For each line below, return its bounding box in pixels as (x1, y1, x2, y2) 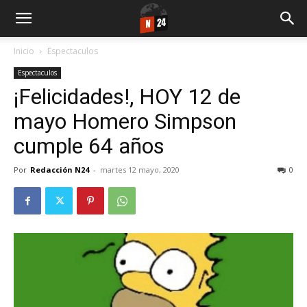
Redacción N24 (30, 164, 89, 175)
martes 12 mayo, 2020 (100, 164, 180, 175)
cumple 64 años (14, 133, 164, 159)
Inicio (14, 45, 34, 57)
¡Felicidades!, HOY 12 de (14, 84, 241, 110)
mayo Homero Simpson (14, 108, 236, 134)
